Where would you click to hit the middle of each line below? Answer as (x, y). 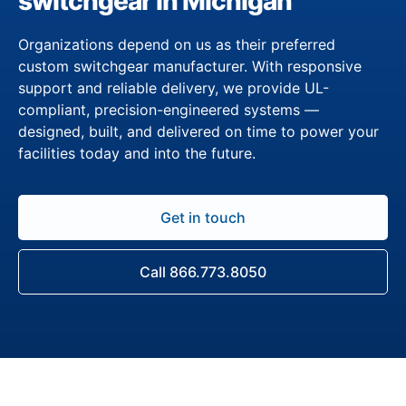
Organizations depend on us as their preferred (177, 44)
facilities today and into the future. (137, 153)
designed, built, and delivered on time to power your (198, 131)
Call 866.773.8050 (203, 271)
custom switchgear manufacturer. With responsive (190, 66)
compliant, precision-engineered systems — (169, 109)
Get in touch (203, 217)
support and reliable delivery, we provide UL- (174, 87)
